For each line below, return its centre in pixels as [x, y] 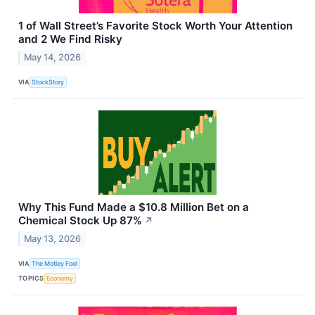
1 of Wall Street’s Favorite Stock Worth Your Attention [155, 26]
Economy [60, 278]
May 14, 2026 [53, 58]
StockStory [48, 82]
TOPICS [31, 278]
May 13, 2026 [53, 239]
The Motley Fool [55, 263]
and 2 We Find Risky [70, 39]
